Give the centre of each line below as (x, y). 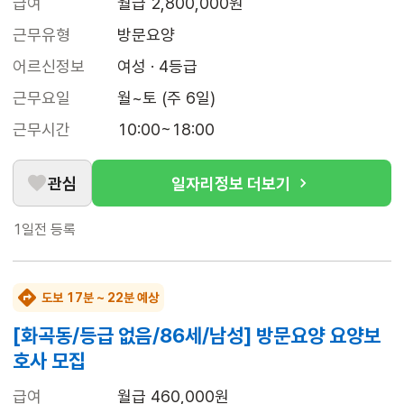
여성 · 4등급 (157, 67)
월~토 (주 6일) (166, 98)
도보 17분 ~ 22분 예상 (100, 298)
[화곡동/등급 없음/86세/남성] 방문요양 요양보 (197, 336)
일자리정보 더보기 (231, 183)
